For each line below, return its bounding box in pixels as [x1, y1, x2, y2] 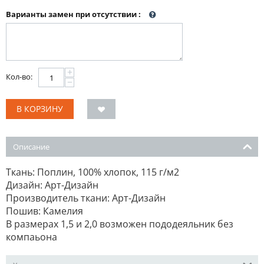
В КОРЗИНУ [16, 103, 63, 114]
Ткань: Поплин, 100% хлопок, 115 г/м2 [6, 166, 179, 179]
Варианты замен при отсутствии [6, 9, 138, 19]
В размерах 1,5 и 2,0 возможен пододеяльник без [6, 217, 233, 230]
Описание [13, 141, 49, 152]
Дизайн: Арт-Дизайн [6, 179, 98, 192]
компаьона [6, 230, 57, 243]
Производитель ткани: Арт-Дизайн [6, 192, 166, 204]
